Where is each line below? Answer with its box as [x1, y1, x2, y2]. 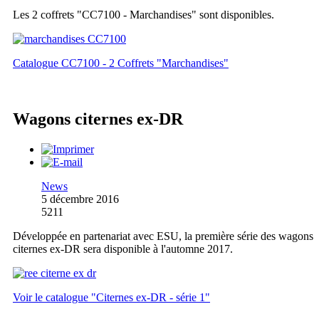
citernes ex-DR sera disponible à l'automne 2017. [13, 243, 233, 256]
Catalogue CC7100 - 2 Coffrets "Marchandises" [13, 57, 229, 70]
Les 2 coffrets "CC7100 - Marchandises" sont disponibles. [13, 9, 274, 21]
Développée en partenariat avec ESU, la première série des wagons [13, 230, 313, 243]
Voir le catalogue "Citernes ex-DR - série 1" [13, 291, 210, 304]
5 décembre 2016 [41, 193, 119, 206]
